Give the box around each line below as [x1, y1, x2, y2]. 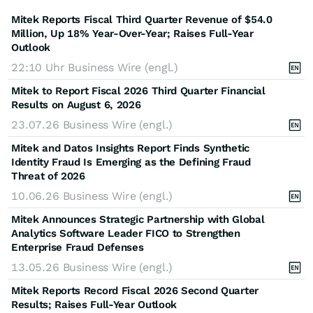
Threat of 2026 [11, 169, 85, 182]
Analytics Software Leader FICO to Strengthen [11, 226, 240, 240]
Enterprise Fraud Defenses [11, 240, 144, 254]
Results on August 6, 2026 [11, 98, 141, 111]
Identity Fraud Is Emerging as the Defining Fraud [11, 155, 251, 168]
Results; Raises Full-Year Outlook [11, 298, 177, 311]
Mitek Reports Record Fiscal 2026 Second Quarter [11, 284, 259, 297]
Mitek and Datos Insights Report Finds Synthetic [11, 141, 249, 154]
